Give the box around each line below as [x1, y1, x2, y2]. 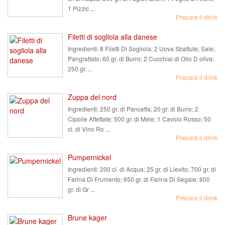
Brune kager [68, 212, 107, 222]
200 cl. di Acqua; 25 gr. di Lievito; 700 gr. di [98, 165, 216, 173]
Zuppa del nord [68, 92, 117, 102]
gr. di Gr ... [68, 185, 95, 193]
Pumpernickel [68, 152, 111, 162]
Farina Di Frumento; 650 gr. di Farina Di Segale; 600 [68, 175, 210, 183]
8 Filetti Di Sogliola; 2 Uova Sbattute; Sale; [98, 44, 215, 53]
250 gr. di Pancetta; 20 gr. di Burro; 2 [98, 104, 198, 113]
